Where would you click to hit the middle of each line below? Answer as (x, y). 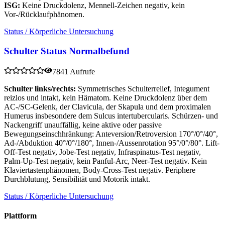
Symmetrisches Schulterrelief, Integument (143, 88)
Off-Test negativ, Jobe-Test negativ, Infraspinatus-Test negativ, (102, 152)
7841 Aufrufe (74, 71)
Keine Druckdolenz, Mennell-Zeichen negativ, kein (103, 6)
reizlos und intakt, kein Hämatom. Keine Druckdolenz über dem (105, 97)
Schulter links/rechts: (40, 88)
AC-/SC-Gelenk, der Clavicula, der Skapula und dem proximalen (107, 106)
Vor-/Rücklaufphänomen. (44, 15)
